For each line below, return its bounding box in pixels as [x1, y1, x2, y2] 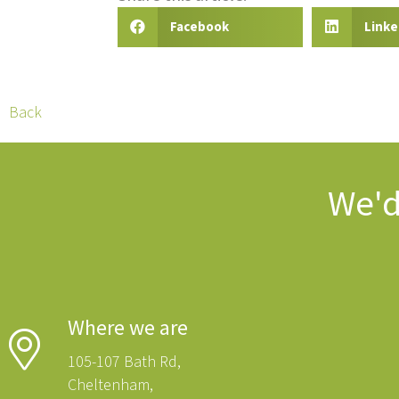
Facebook [169, 18, 229, 37]
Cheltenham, [67, 374, 153, 397]
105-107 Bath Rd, [67, 351, 181, 374]
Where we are [67, 313, 188, 342]
